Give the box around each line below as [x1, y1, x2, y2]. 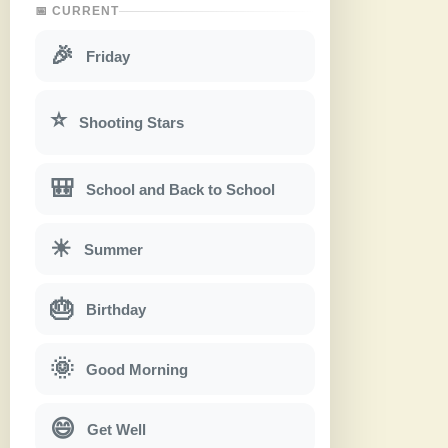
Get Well [87, 420, 146, 438]
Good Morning [86, 360, 188, 378]
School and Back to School [86, 180, 275, 198]
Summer [84, 240, 143, 258]
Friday [86, 47, 130, 65]
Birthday [86, 300, 146, 318]
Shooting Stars [79, 114, 184, 132]
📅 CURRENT [35, 4, 119, 19]
